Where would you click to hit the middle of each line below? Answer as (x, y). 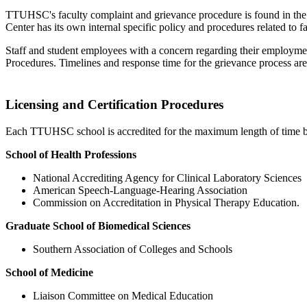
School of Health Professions (71, 154)
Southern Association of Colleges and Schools (133, 249)
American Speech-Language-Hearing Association (140, 190)
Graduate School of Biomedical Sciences (98, 225)
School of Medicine (49, 272)
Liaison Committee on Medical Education (123, 295)
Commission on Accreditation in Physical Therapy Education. (166, 202)
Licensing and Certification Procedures (114, 105)
